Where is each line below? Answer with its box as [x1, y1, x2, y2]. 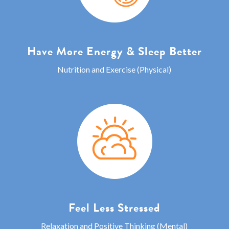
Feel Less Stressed [68, 198, 161, 216]
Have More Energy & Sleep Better [27, 42, 202, 60]
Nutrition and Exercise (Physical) [57, 64, 172, 74]
